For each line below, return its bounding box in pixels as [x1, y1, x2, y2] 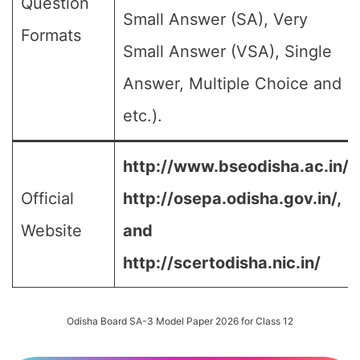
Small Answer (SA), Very [123, 10, 308, 29]
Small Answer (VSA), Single [123, 42, 332, 61]
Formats [21, 26, 81, 45]
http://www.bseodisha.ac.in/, [123, 157, 352, 176]
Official [21, 189, 74, 208]
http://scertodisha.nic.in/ [123, 253, 321, 272]
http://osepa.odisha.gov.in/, [123, 189, 341, 208]
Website [21, 221, 82, 240]
